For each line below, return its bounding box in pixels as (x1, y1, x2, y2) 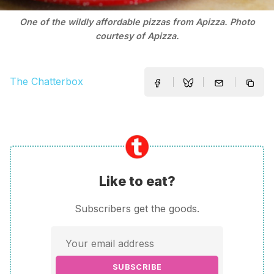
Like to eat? (98, 172, 176, 189)
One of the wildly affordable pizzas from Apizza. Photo (19, 17, 255, 28)
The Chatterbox (10, 75, 83, 88)
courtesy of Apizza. (95, 31, 179, 42)
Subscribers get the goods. (75, 202, 199, 215)
